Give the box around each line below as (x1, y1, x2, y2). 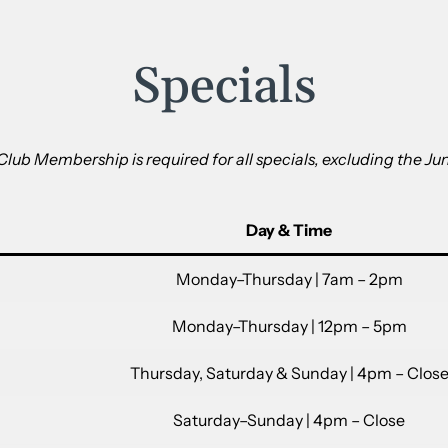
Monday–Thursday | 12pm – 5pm (171, 316, 407, 337)
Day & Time (246, 220, 332, 241)
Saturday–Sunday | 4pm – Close (173, 410, 405, 431)
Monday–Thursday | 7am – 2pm (175, 269, 403, 290)
